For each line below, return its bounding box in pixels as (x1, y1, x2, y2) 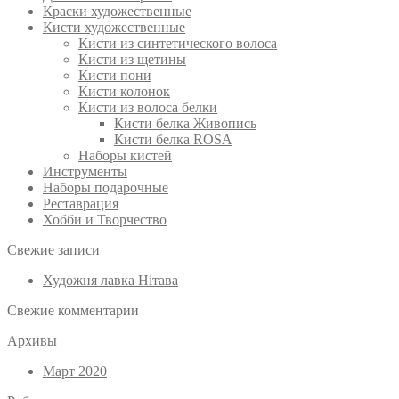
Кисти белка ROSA (114, 132, 232, 148)
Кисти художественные (43, 20, 185, 36)
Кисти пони (78, 68, 151, 84)
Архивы (7, 333, 57, 349)
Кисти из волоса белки (78, 100, 217, 116)
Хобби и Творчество (43, 212, 167, 228)
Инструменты (43, 164, 127, 180)
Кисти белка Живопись (114, 116, 256, 132)
